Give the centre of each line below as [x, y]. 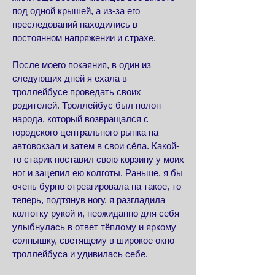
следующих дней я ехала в [70, 78]
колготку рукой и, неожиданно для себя [96, 213]
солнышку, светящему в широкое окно [93, 240]
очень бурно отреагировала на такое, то [97, 186]
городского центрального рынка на [85, 132]
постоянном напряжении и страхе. [85, 38]
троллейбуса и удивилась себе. [80, 254]
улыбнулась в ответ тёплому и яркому [94, 227]
